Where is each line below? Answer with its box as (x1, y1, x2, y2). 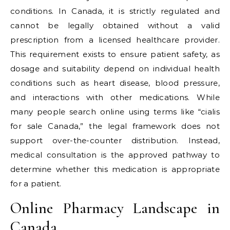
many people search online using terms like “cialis (10, 107, 220, 117)
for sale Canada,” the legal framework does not (10, 121, 220, 131)
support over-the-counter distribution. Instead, (10, 136, 220, 145)
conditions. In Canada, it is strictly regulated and (10, 6, 220, 16)
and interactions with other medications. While (10, 92, 220, 102)
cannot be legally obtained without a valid (10, 21, 220, 30)
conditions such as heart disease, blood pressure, (10, 78, 220, 88)
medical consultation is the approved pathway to (10, 150, 220, 160)
